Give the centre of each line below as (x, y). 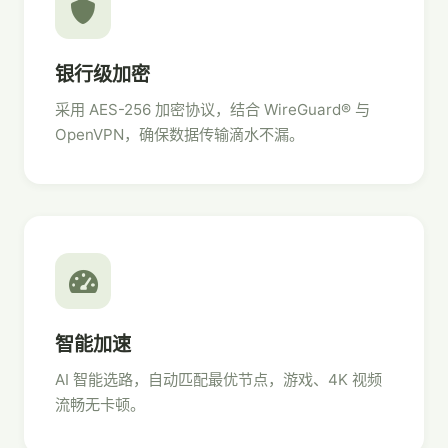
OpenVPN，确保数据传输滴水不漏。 (179, 134)
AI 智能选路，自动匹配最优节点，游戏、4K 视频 (218, 379)
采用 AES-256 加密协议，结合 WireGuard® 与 (212, 109)
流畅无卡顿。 (100, 404)
